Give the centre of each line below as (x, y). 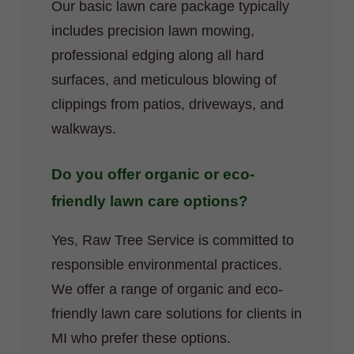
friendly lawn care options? (150, 201)
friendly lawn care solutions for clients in (177, 314)
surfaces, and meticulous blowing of (164, 79)
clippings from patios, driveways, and (168, 104)
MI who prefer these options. (141, 339)
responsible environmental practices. (167, 265)
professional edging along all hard (158, 55)
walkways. (84, 128)
